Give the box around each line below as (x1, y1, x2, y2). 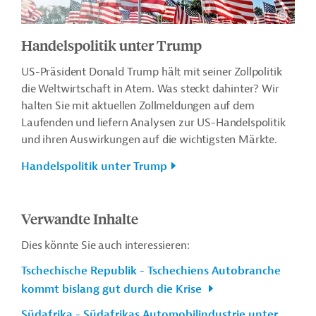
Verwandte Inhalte (21, 208, 138, 228)
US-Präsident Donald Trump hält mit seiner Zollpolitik (21, 64, 282, 79)
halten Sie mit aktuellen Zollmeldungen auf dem (21, 98, 255, 113)
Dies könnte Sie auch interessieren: (21, 238, 190, 253)
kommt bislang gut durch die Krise (21, 281, 205, 296)
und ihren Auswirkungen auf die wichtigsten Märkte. (21, 132, 277, 147)
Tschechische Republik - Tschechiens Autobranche (21, 263, 281, 278)
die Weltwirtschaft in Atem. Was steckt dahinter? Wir (21, 81, 279, 96)
